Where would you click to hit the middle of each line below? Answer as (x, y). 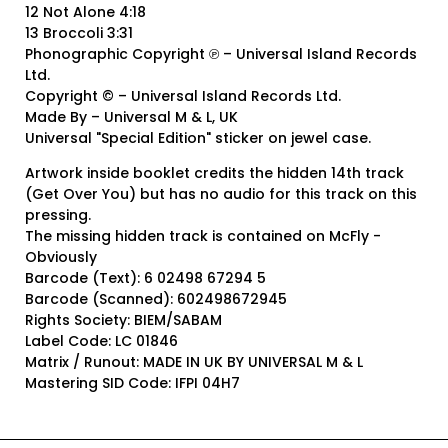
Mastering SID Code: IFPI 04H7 (132, 383)
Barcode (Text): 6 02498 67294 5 (145, 278)
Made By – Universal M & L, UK (131, 117)
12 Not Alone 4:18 (85, 12)
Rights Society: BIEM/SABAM (123, 320)
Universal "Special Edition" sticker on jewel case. (198, 138)
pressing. (58, 215)
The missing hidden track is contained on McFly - (203, 236)
